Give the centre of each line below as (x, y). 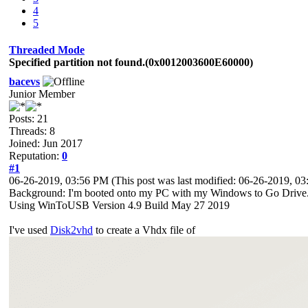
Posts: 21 (29, 118)
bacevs (24, 81)
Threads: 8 (32, 131)
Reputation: (35, 155)
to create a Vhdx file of (145, 230)
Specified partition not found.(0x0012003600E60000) (131, 62)
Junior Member (42, 93)
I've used (30, 230)
